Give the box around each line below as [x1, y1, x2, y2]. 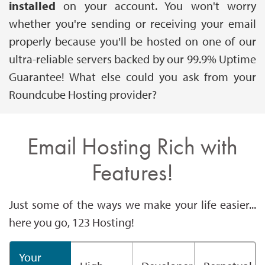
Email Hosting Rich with [27, 131, 238, 161]
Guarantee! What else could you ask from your [9, 69, 256, 84]
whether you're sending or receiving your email [9, 15, 256, 31]
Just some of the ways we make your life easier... [9, 196, 256, 212]
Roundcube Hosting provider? [9, 86, 157, 102]
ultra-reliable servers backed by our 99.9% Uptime [9, 51, 256, 66]
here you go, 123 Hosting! [9, 214, 134, 230]
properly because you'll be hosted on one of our [9, 33, 256, 49]
